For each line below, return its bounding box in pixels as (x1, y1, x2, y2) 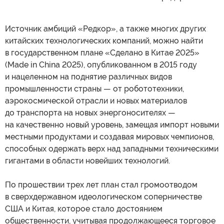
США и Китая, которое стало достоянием (5, 203, 162, 213)
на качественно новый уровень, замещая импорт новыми (5, 119, 219, 129)
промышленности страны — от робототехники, (5, 83, 184, 93)
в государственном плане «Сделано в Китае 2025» (5, 47, 199, 57)
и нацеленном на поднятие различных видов (5, 71, 172, 81)
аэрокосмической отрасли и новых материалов (5, 95, 187, 105)
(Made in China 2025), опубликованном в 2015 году (5, 59, 197, 69)
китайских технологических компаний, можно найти (5, 35, 203, 45)
